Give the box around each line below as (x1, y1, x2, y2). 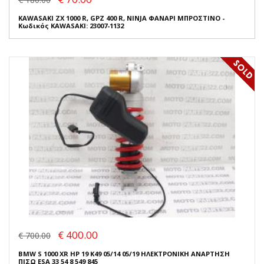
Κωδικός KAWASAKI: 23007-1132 (18, 21, 124, 31)
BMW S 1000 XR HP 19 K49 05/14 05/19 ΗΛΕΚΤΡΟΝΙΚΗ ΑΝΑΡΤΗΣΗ (18, 249, 230, 259)
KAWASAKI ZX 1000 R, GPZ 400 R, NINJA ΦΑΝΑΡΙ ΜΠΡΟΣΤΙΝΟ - (18, 14, 225, 23)
